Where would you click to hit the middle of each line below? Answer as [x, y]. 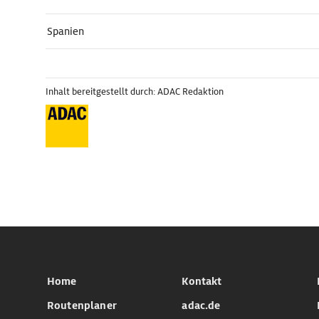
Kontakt [202, 281]
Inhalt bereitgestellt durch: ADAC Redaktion [135, 91]
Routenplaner [82, 305]
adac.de [201, 305]
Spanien [66, 31]
